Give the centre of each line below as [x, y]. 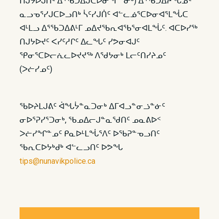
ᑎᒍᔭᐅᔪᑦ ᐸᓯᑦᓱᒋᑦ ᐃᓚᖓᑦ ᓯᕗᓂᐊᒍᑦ [80, 42]
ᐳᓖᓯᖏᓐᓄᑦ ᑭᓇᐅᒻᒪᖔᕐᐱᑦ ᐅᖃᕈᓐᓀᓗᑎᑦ [90, 134]
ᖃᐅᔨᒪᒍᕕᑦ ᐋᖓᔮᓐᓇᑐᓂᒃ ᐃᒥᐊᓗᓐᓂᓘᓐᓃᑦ [92, 106]
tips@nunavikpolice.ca [57, 161]
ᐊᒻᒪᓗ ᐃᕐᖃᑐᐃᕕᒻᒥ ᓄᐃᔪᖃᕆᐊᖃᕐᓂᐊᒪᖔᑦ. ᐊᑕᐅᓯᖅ [109, 28]
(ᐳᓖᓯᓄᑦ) [36, 69]
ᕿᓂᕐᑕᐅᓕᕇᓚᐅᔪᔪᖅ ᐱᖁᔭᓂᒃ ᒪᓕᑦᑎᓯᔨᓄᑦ [93, 55]
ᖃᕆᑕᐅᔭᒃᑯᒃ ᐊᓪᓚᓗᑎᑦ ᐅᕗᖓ [71, 147]
